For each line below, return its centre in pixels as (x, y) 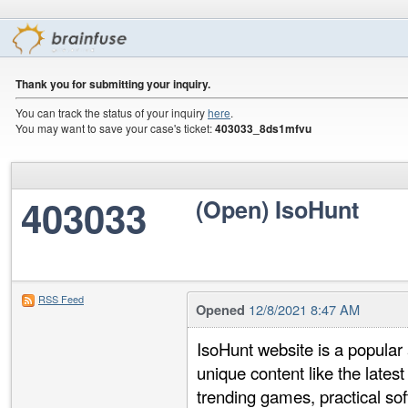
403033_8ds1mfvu (263, 128)
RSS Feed (61, 299)
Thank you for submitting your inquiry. (113, 84)
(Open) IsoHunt (277, 209)
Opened (220, 310)
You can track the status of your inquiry (112, 112)
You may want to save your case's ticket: (115, 128)
